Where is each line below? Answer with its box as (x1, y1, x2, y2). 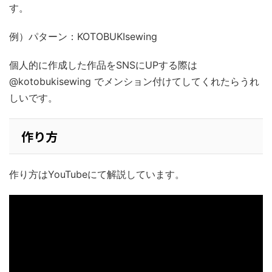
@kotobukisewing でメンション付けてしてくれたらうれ (9, 75, 259, 88)
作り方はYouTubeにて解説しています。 (9, 168, 185, 181)
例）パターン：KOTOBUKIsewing (9, 30, 157, 43)
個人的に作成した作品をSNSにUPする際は (9, 59, 197, 72)
